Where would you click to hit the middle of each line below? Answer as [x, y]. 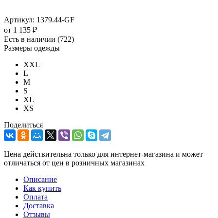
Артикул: [19, 19]
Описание [40, 179]
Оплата [36, 197]
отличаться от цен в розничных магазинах [74, 163]
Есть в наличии [31, 39]
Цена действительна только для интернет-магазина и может [103, 154]
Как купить [42, 188]
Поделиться [23, 125]
